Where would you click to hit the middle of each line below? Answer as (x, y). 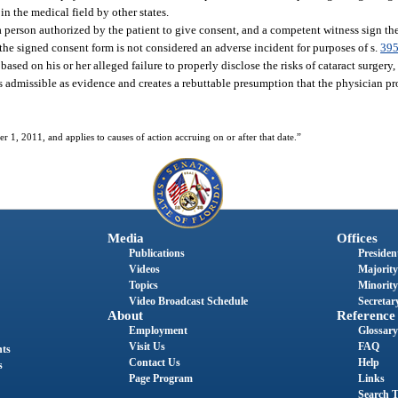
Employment (158, 330)
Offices (357, 238)
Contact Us (154, 362)
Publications (156, 253)
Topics (143, 285)
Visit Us (147, 346)
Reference (366, 315)
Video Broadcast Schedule (188, 301)
